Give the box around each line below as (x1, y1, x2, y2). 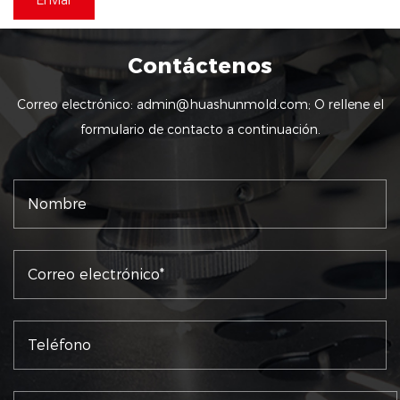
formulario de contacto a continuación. (79, 121, 321, 138)
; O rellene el (307, 96, 384, 113)
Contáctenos (128, 53, 272, 79)
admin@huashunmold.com (136, 96, 308, 113)
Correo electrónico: (16, 96, 137, 113)
